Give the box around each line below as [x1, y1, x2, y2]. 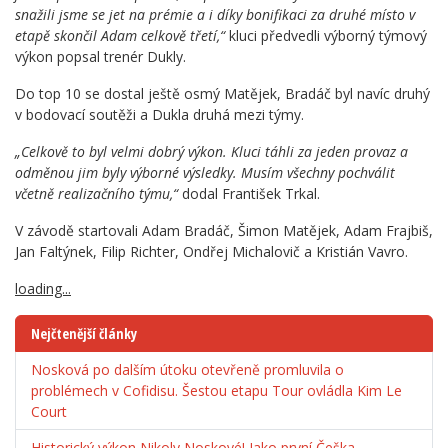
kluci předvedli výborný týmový [225, 26, 427, 46]
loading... [15, 279, 71, 299]
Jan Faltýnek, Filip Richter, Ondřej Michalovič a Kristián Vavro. [15, 242, 408, 262]
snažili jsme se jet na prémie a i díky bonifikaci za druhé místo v [15, 5, 415, 25]
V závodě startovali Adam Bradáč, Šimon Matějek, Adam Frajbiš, [15, 221, 433, 241]
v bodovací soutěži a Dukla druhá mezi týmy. [15, 105, 304, 125]
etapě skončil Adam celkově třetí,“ [15, 26, 225, 46]
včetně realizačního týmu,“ [15, 184, 178, 204]
